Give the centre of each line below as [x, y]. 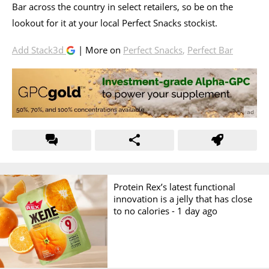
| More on [99, 50]
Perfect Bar [210, 50]
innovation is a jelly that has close [183, 198]
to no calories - [146, 210]
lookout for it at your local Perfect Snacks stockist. [115, 23]
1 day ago [198, 210]
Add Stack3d [39, 50]
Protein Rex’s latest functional [175, 186]
